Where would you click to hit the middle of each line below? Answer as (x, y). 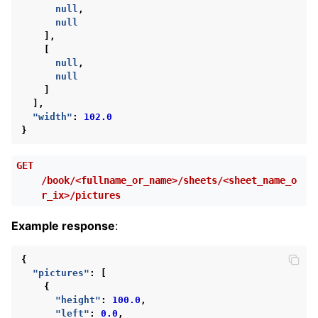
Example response (63, 225)
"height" (78, 300)
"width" (53, 116)
